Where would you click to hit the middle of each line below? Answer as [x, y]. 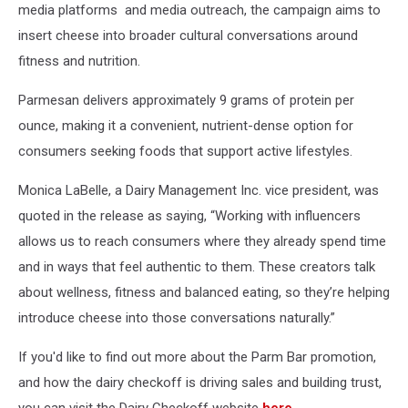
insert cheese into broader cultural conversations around [188, 36]
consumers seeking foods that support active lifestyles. [185, 152]
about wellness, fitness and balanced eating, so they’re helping [204, 293]
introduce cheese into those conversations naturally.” [177, 318]
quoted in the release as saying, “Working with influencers [189, 216]
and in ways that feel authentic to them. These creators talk [197, 267]
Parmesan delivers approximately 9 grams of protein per [186, 101]
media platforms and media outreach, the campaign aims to [199, 10]
